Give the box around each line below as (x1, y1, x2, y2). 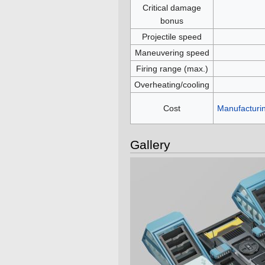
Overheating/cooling (134, 80, 209, 90)
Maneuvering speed (134, 48, 209, 58)
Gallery (130, 138, 170, 152)
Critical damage (143, 3, 201, 13)
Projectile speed (142, 32, 202, 42)
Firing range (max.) (135, 64, 208, 74)
